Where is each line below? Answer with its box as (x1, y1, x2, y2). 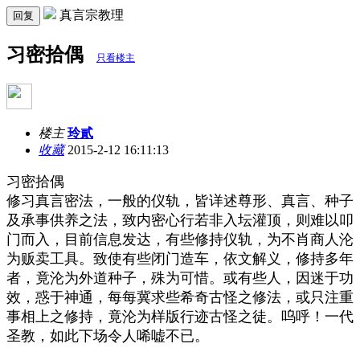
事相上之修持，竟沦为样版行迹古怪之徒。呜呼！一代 (6, 308, 354, 325)
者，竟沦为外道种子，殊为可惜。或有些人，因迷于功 (6, 269, 354, 286)
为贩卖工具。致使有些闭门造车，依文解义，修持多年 (6, 250, 354, 267)
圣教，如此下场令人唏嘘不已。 (6, 327, 209, 344)
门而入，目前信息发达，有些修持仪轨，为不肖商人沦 (6, 231, 354, 247)
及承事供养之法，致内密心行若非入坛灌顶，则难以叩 (6, 211, 354, 228)
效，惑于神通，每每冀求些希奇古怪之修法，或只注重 (6, 288, 354, 305)
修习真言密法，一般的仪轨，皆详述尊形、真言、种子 (6, 192, 354, 209)
